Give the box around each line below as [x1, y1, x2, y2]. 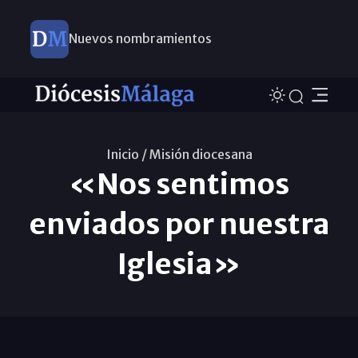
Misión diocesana [149, 145, 253, 162]
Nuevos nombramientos [68, 30, 212, 46]
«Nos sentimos [69, 165, 289, 202]
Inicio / [105, 145, 147, 162]
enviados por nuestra [28, 205, 330, 242]
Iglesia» [117, 245, 241, 282]
